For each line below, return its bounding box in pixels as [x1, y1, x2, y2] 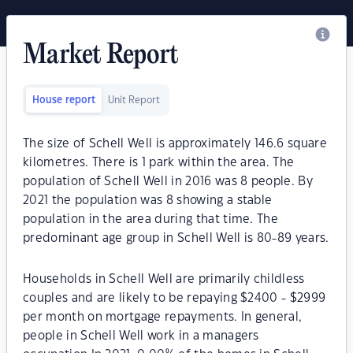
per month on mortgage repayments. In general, [23, 311, 303, 323]
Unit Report [108, 95, 160, 105]
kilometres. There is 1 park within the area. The [23, 157, 295, 169]
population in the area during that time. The [23, 214, 279, 225]
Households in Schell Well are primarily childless [23, 273, 305, 285]
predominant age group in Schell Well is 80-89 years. [23, 232, 329, 244]
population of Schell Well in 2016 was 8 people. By [23, 176, 314, 188]
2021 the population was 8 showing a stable [23, 195, 273, 206]
